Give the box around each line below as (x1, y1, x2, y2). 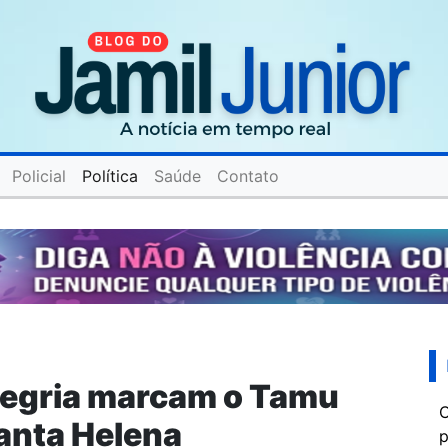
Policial (12, 166, 66, 187)
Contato (217, 166, 279, 187)
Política (82, 166, 138, 187)
